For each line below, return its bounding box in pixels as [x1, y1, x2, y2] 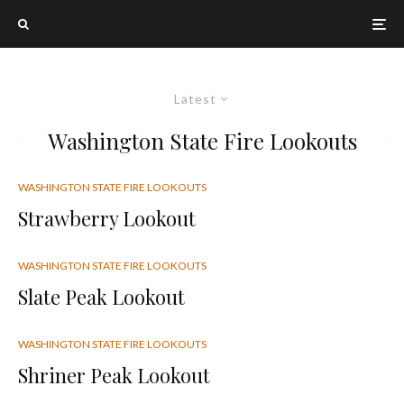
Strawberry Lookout [18, 205, 196, 232]
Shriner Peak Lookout [18, 362, 210, 389]
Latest [174, 91, 216, 106]
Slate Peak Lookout [18, 283, 185, 310]
